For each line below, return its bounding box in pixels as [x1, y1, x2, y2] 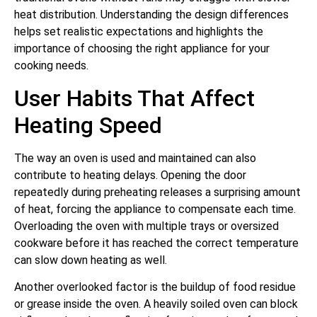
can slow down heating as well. [14, 253, 167, 267]
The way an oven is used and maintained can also [14, 151, 256, 165]
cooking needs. [14, 59, 88, 73]
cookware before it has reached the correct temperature [14, 236, 299, 250]
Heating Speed [14, 111, 162, 139]
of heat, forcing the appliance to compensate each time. [14, 202, 296, 216]
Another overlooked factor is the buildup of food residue [14, 280, 296, 294]
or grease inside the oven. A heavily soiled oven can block [14, 297, 298, 311]
